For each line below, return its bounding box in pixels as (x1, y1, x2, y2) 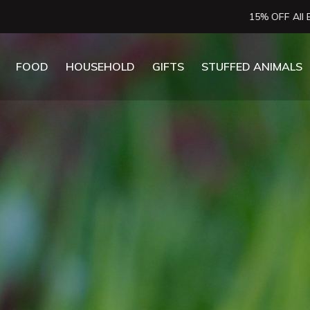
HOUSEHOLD (66, 60, 135, 73)
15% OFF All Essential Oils (96, 10, 214, 23)
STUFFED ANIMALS (201, 60, 302, 73)
